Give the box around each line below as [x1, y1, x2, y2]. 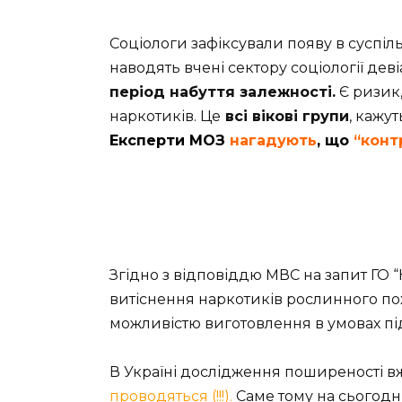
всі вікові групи [221, 108, 349, 126]
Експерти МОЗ [109, 132, 230, 150]
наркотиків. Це [109, 108, 221, 126]
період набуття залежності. [109, 83, 336, 101]
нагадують [230, 132, 317, 150]
